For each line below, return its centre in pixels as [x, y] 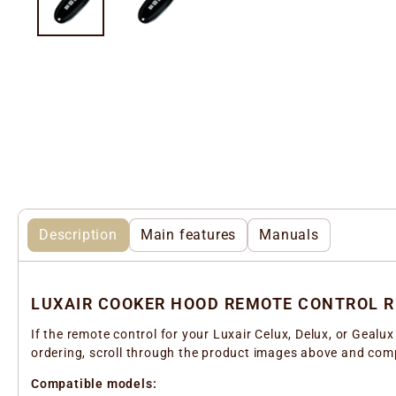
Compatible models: [94, 384]
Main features [188, 235]
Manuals [289, 235]
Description [78, 235]
